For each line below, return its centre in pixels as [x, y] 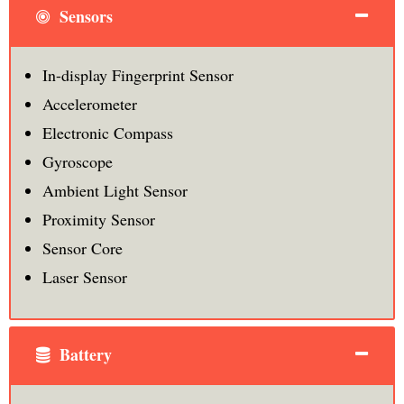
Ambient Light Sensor [115, 190]
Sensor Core [82, 248]
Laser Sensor [84, 276]
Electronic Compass [107, 132]
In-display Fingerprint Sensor [138, 74]
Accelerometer [89, 103]
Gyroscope [77, 161]
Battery [83, 354]
